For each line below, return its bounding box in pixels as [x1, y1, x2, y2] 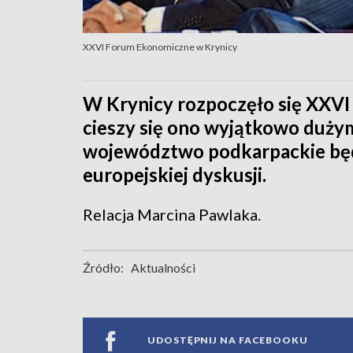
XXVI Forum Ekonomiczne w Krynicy [83, 40, 237, 53]
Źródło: [83, 259, 124, 275]
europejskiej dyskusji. [83, 162, 266, 186]
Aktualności [131, 259, 195, 275]
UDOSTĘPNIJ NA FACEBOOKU [147, 334, 308, 347]
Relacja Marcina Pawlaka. [83, 204, 261, 224]
